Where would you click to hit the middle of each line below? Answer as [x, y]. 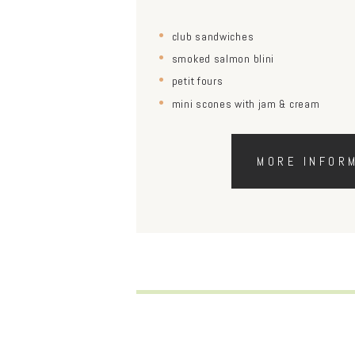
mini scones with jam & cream [246, 103]
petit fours [197, 81]
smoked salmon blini [223, 59]
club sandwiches [213, 36]
